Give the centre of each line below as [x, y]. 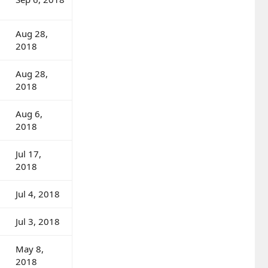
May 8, [30, 249]
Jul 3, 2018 [38, 221]
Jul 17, [28, 153]
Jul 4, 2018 [38, 194]
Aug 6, [29, 113]
